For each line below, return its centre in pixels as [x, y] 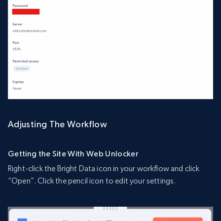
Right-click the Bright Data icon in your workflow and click [104, 168]
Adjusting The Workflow [57, 124]
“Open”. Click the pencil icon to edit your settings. [92, 181]
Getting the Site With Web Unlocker [73, 153]
